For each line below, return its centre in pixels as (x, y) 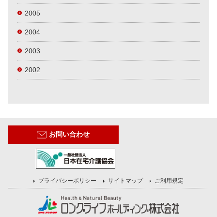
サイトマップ (125, 181)
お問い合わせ (69, 134)
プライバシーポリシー (67, 181)
